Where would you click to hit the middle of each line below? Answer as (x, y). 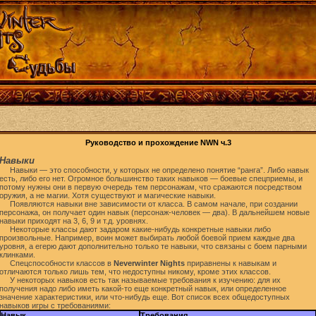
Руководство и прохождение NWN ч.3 (158, 142)
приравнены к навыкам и (231, 263)
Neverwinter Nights (149, 263)
